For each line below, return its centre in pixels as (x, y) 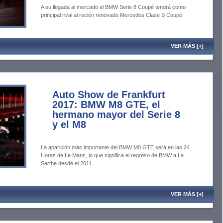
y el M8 (69, 124)
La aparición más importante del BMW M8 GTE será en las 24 (115, 147)
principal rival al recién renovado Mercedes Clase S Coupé (111, 15)
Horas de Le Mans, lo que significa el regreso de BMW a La (112, 155)
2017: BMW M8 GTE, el (106, 105)
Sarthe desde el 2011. (67, 163)
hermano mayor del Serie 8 (116, 114)
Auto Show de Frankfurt (109, 95)
